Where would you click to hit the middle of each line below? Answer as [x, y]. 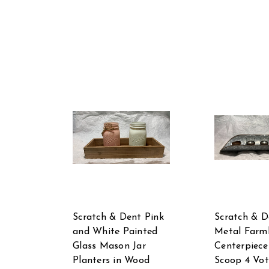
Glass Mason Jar [109, 246]
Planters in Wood [111, 260]
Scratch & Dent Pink [118, 217]
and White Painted [115, 231]
